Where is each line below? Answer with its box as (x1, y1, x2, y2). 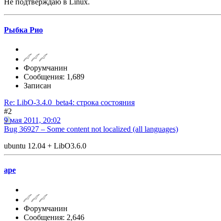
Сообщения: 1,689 (24, 73, 84, 81)
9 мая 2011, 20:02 (4, 116, 61, 125)
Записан (24, 81, 51, 90)
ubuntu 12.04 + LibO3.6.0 (4, 142, 86, 150)
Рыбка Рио (4, 25, 43, 34)
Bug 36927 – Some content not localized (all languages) (4, 125, 178, 134)
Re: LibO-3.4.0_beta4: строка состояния (4, 98, 135, 107)
